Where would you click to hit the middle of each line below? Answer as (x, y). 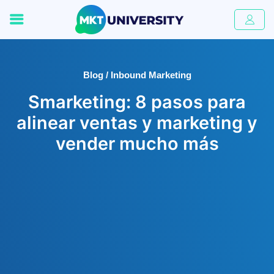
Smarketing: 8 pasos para (137, 102)
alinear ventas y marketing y (137, 123)
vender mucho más (137, 143)
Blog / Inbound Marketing (137, 75)
